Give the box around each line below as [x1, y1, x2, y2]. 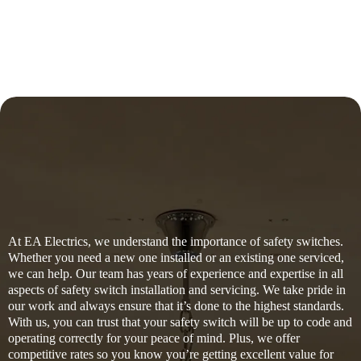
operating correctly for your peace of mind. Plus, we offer [8, 330, 300, 345]
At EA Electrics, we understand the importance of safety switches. [8, 234, 343, 248]
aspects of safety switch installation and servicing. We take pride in [8, 282, 346, 297]
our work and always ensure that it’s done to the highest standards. [8, 298, 344, 313]
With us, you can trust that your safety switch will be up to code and [8, 314, 352, 329]
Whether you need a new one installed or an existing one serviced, [8, 250, 344, 264]
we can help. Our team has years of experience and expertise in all [8, 266, 343, 280]
